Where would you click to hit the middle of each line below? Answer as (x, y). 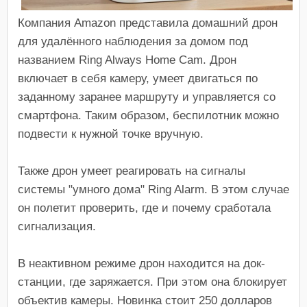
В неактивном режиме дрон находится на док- (142, 263)
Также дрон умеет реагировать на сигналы (132, 171)
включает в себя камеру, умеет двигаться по (138, 78)
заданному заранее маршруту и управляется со (147, 97)
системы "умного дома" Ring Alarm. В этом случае (153, 189)
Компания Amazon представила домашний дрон (148, 23)
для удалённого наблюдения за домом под (133, 41)
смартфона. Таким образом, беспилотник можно (148, 115)
